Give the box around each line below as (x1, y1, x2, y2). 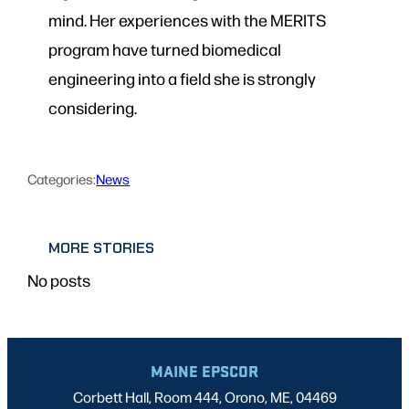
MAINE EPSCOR (151, 360, 258, 383)
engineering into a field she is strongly (47, 68, 316, 89)
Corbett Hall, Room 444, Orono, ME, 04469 (72, 387, 337, 407)
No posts (27, 269, 91, 291)
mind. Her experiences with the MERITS (47, 9, 326, 31)
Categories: (27, 169, 97, 187)
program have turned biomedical (47, 38, 281, 60)
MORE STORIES (47, 238, 154, 258)
